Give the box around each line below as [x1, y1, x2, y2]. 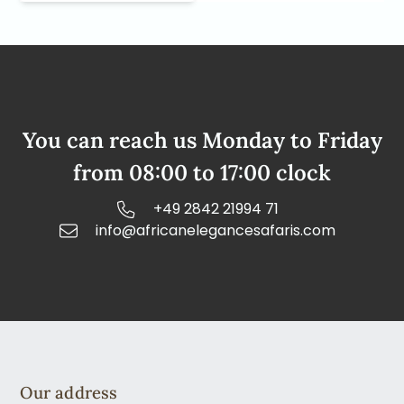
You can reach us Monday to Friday [22, 126, 382, 155]
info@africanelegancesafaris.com [96, 220, 335, 242]
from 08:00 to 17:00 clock [73, 159, 331, 188]
